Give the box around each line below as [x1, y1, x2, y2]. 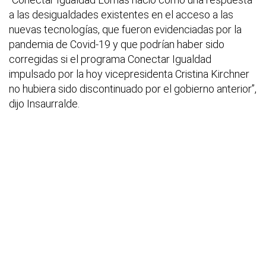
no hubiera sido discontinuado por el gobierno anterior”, [9, 83, 256, 96]
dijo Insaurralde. [9, 97, 80, 110]
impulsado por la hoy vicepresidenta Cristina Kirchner [9, 68, 249, 81]
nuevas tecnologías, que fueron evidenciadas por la [9, 23, 242, 36]
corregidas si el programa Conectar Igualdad [9, 53, 211, 66]
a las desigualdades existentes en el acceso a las [9, 8, 233, 21]
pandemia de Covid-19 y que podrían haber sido [9, 38, 224, 51]
